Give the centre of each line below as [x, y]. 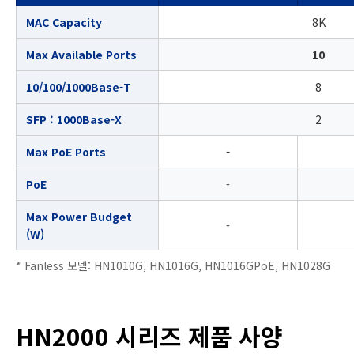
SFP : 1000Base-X [74, 119]
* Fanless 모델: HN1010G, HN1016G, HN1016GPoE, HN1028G [173, 265]
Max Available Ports [81, 54]
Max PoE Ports [66, 151]
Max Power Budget [79, 216]
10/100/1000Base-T [79, 87]
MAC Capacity [64, 22]
